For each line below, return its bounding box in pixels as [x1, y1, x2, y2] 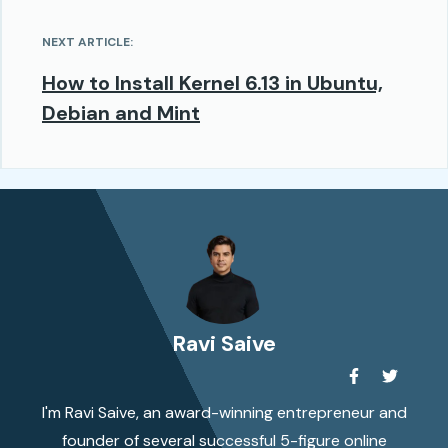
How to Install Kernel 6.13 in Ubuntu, [42, 69, 383, 96]
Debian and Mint [42, 99, 200, 126]
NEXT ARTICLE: [42, 33, 133, 50]
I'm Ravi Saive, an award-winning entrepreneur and [41, 401, 407, 423]
